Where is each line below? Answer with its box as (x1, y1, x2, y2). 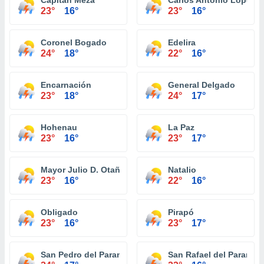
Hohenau (41, 123, 77, 132)
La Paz (168, 123, 194, 132)
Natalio (168, 165, 196, 174)
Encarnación (41, 80, 91, 90)
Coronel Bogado (41, 38, 107, 47)
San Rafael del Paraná (168, 250, 256, 259)
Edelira (168, 38, 196, 47)
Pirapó (168, 207, 194, 217)
